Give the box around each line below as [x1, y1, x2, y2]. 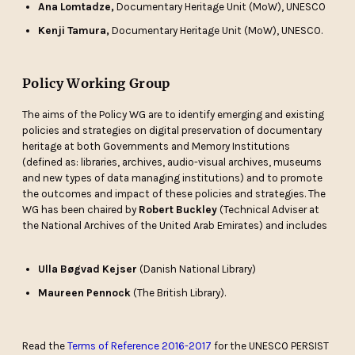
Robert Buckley [139, 204, 218, 216]
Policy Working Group [22, 75, 170, 92]
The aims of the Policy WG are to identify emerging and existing [22, 109, 325, 121]
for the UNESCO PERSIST [212, 340, 330, 353]
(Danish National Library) [137, 263, 257, 276]
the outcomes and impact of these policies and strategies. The [22, 188, 326, 200]
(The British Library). [131, 287, 227, 300]
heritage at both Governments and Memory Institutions [22, 140, 291, 153]
